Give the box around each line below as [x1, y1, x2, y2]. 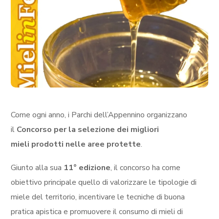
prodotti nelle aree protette [31, 138, 141, 150]
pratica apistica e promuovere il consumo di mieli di [11, 206, 183, 217]
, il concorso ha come [110, 162, 181, 173]
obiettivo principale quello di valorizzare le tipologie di [11, 176, 197, 188]
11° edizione [64, 162, 111, 173]
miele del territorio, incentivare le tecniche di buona [11, 191, 185, 202]
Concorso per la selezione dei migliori [17, 124, 159, 135]
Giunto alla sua [11, 162, 64, 173]
